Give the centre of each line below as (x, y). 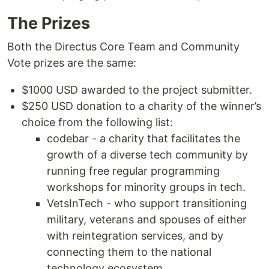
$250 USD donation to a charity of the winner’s (141, 106)
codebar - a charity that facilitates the (144, 139)
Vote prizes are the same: (72, 63)
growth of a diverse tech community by (147, 155)
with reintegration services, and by (135, 236)
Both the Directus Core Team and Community (123, 47)
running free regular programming (133, 171)
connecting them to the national (129, 252)
